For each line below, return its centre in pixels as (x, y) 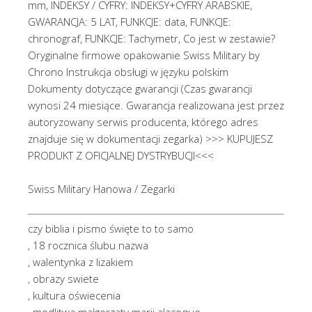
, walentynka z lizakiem (80, 262)
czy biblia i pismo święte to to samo (111, 229)
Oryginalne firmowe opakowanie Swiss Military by (144, 55)
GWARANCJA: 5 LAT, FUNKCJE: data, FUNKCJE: (130, 21)
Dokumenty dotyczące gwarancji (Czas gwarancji (140, 88)
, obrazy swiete (63, 279)
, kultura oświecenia (74, 296)
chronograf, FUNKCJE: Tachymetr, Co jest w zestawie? (151, 38)
